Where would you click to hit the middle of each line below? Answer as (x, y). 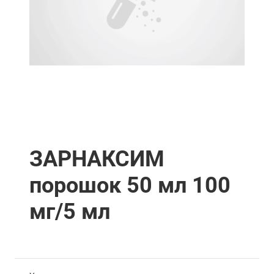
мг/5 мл (70, 211)
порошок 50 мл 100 (130, 185)
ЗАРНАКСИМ (97, 159)
